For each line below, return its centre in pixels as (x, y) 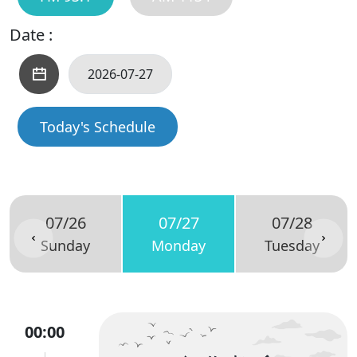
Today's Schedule (98, 127)
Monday (178, 245)
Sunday (65, 245)
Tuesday (292, 245)
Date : (31, 35)
